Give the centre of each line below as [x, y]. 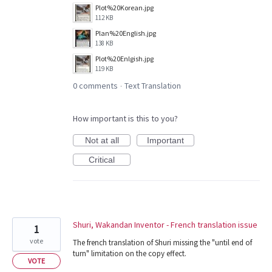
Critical [102, 160]
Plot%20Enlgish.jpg [124, 59]
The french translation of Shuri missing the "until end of [162, 243]
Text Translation [153, 86]
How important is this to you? [125, 119]
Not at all [102, 141]
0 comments [95, 86]
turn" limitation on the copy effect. [130, 254]
